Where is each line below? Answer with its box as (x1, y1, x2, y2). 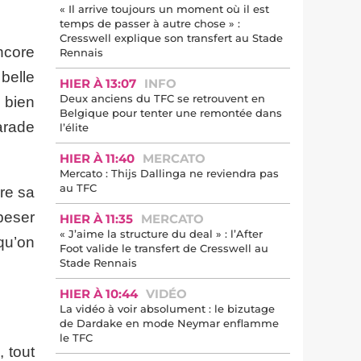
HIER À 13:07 (60, 76, 136, 91)
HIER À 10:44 (60, 286, 138, 301)
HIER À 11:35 (60, 211, 133, 226)
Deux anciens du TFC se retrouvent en (60, 92, 265, 105)
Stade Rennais (60, 256, 137, 269)
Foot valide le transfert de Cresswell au (60, 242, 268, 255)
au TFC (60, 181, 97, 194)
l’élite (60, 121, 89, 134)
